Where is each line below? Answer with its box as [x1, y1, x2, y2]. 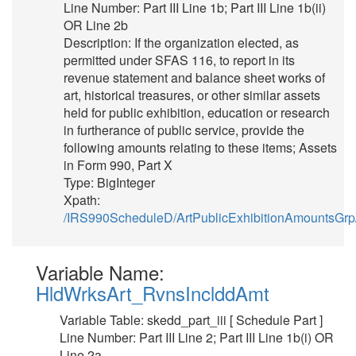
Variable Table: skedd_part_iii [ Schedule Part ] [60, 311, 323, 329]
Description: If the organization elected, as [64, 33, 299, 52]
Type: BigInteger [64, 173, 155, 192]
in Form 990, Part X [64, 156, 172, 174]
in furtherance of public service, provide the [64, 121, 304, 139]
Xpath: [64, 191, 100, 209]
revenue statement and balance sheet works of [64, 68, 325, 87]
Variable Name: [36, 258, 164, 286]
